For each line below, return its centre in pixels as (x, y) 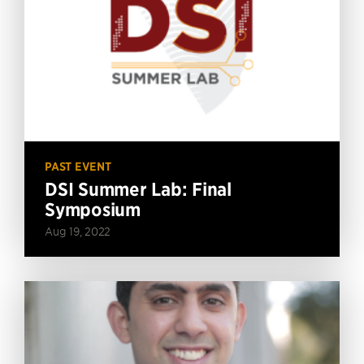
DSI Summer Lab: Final (138, 190)
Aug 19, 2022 (78, 232)
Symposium (93, 210)
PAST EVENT (78, 167)
